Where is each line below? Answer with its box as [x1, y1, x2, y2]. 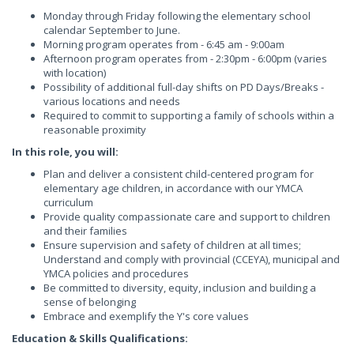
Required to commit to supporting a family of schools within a [43, 108, 334, 122]
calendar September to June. [43, 23, 180, 37]
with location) [43, 66, 106, 80]
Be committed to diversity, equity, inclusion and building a [43, 281, 316, 295]
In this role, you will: [12, 145, 119, 159]
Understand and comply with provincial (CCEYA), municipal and [43, 252, 340, 266]
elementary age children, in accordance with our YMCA [43, 181, 303, 195]
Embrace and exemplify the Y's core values [43, 309, 249, 323]
